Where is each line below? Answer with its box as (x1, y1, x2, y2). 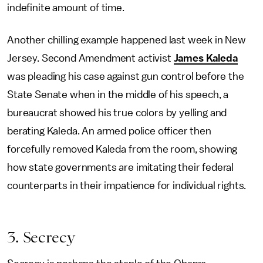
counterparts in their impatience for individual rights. (7, 180, 247, 191)
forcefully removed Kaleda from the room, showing (7, 144, 238, 154)
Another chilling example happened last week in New (7, 35, 246, 45)
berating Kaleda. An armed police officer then (7, 126, 211, 136)
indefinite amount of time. (7, 2, 124, 13)
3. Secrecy (7, 228, 75, 246)
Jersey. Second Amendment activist (7, 53, 174, 63)
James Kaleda (173, 53, 238, 63)
